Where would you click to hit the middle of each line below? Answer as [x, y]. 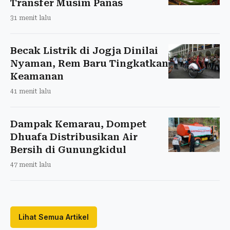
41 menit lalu [31, 91]
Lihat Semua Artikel [54, 217]
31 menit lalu [31, 18]
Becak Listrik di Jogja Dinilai [84, 50]
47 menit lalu [31, 165]
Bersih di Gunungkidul [68, 149]
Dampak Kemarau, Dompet [78, 124]
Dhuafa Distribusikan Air [74, 137]
